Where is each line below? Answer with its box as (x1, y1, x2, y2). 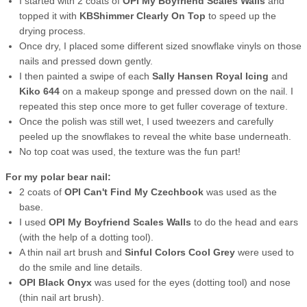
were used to (238, 246, 294, 258)
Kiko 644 (19, 85, 62, 97)
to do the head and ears (194, 216, 298, 228)
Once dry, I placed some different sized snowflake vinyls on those (19, 40, 302, 51)
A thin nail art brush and (19, 246, 125, 258)
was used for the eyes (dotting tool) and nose (95, 276, 291, 288)
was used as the (206, 186, 277, 197)
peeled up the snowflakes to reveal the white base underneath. (19, 130, 291, 142)
